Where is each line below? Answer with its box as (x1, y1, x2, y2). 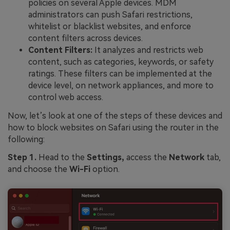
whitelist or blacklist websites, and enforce (28, 21, 191, 31)
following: (8, 134, 45, 144)
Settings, (87, 152, 124, 163)
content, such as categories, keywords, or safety (28, 56, 214, 67)
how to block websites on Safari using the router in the (8, 122, 219, 132)
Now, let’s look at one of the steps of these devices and (8, 110, 222, 121)
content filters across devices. (28, 33, 143, 43)
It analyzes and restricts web (94, 45, 203, 55)
